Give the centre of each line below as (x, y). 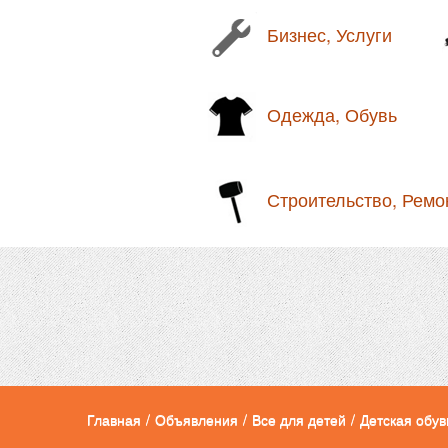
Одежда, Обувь (332, 114)
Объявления (196, 419)
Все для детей (299, 419)
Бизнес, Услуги (329, 34)
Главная (114, 419)
